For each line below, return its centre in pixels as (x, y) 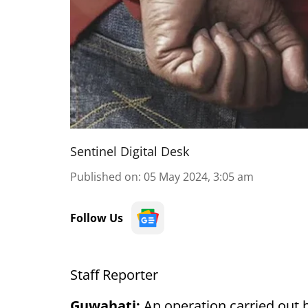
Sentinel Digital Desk (130, 151)
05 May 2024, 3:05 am (199, 177)
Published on (104, 177)
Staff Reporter (114, 275)
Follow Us (97, 218)
